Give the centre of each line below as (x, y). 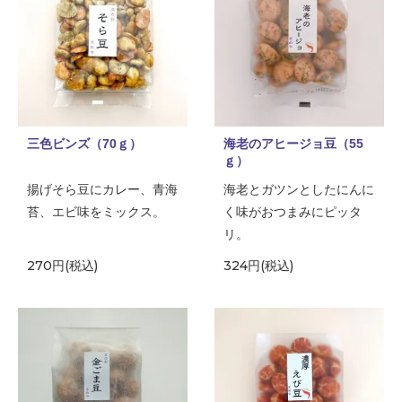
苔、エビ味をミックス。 (96, 212)
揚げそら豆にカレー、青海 (102, 190)
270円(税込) (62, 266)
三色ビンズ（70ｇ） (84, 144)
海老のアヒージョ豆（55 (293, 144)
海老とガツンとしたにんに (298, 190)
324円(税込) (258, 266)
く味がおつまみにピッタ (292, 212)
